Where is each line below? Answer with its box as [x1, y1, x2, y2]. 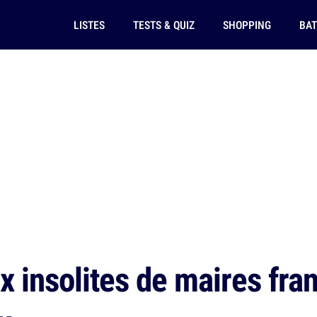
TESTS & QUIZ [132, 17, 195, 33]
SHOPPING [222, 17, 271, 33]
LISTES [73, 17, 105, 33]
